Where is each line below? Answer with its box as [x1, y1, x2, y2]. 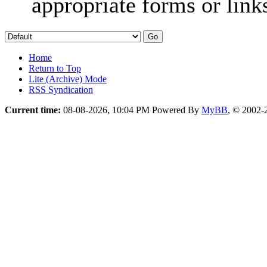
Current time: [5, 104, 61, 115]
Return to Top [29, 63, 81, 73]
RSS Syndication [29, 84, 93, 95]
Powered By [152, 104, 201, 115]
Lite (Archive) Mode [29, 73, 107, 84]
